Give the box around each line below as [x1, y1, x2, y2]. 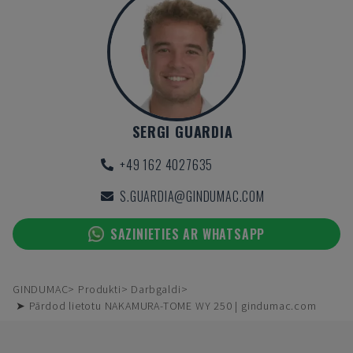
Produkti [78, 282, 121, 296]
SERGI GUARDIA [132, 121, 233, 142]
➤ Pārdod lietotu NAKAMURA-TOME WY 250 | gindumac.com [16, 299, 317, 313]
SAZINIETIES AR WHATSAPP [110, 225, 266, 243]
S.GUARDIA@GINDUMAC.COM [120, 187, 265, 206]
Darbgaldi [131, 282, 181, 296]
